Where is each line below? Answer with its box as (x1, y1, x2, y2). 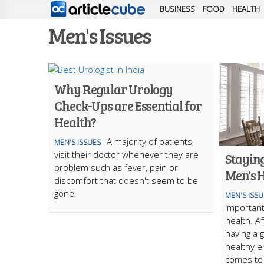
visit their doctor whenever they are (54, 148, 199, 160)
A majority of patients (107, 136, 192, 147)
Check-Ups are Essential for (54, 97, 202, 114)
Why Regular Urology (54, 80, 173, 98)
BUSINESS (160, 4, 195, 14)
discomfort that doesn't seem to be (54, 174, 198, 186)
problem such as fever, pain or (54, 161, 178, 173)
